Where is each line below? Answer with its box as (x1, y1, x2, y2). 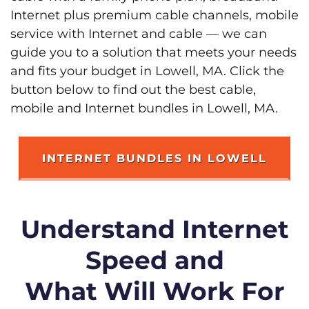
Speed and (85, 244, 224, 275)
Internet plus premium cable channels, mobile (10, 7, 299, 23)
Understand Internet (20, 213, 289, 244)
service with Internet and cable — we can (10, 26, 267, 41)
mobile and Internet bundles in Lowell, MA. (10, 100, 278, 116)
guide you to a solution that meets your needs (10, 44, 297, 60)
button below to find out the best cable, (10, 81, 256, 97)
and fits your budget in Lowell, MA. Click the (10, 63, 284, 79)
